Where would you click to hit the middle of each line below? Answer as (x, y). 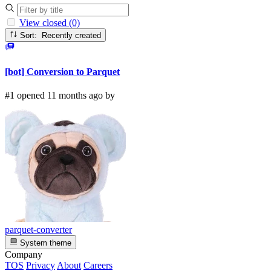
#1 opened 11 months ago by (60, 96)
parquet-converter (38, 230)
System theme (45, 243)
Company (24, 254)
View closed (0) (50, 22)
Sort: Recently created (72, 35)
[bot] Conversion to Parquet (62, 72)
